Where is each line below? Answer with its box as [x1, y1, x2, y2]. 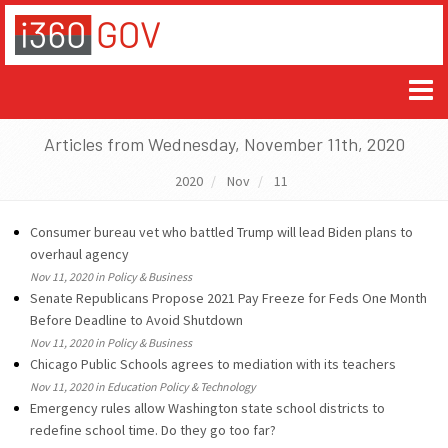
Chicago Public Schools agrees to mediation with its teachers [30, 355, 396, 373]
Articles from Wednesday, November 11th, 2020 [43, 133, 405, 155]
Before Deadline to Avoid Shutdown [30, 311, 243, 329]
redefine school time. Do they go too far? [30, 421, 276, 439]
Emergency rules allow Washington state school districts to [30, 399, 385, 417]
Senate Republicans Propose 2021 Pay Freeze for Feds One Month [30, 289, 427, 307]
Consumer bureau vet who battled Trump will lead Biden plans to [30, 223, 413, 241]
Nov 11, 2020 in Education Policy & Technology [30, 379, 256, 394]
